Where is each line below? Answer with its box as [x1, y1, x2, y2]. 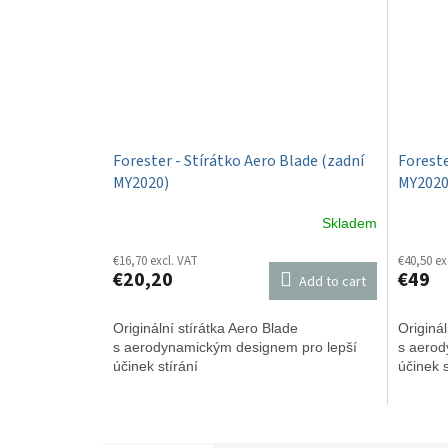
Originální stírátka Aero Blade [113, 319, 298, 336]
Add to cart [298, 271, 366, 292]
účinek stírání [113, 357, 198, 374]
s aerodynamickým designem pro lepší [113, 338, 357, 355]
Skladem [321, 215, 377, 232]
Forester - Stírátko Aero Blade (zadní [113, 149, 364, 172]
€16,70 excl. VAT [113, 251, 198, 270]
